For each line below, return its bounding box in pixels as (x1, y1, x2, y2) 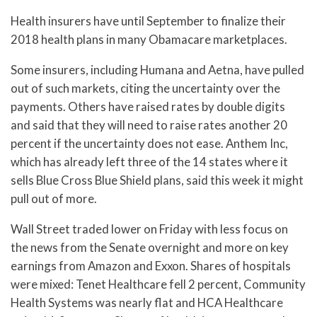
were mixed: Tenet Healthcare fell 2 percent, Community (11, 277, 306, 292)
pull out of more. (11, 191, 97, 207)
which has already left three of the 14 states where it (11, 154, 288, 170)
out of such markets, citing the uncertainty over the (11, 81, 280, 96)
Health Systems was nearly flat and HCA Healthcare (11, 295, 283, 310)
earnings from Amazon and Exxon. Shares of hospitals (11, 258, 291, 273)
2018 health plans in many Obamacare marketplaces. (11, 32, 287, 47)
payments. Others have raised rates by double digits (11, 99, 285, 115)
